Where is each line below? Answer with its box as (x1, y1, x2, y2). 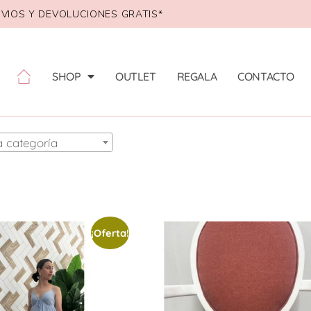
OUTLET (115, 69, 156, 84)
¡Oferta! (91, 226, 130, 239)
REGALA (176, 69, 217, 84)
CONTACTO (237, 69, 295, 84)
